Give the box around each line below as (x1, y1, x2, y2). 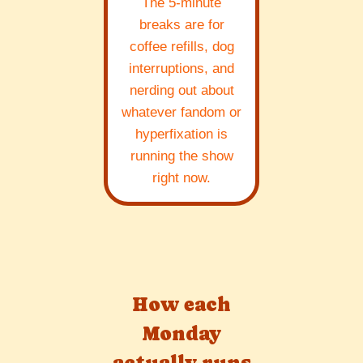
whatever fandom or (122, 105, 241, 121)
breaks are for (139, 17, 224, 33)
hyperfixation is (135, 126, 228, 143)
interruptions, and (129, 61, 234, 77)
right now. (152, 170, 211, 186)
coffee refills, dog (129, 39, 234, 55)
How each (132, 293, 231, 316)
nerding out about (129, 83, 234, 99)
